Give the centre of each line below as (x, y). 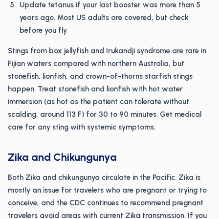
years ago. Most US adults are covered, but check (104, 18)
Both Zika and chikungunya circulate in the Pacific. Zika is (104, 177)
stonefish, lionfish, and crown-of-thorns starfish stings (100, 76)
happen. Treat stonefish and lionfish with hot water (95, 89)
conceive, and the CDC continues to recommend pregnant (106, 203)
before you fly (43, 30)
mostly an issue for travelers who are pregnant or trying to (107, 190)
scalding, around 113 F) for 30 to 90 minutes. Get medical (105, 114)
